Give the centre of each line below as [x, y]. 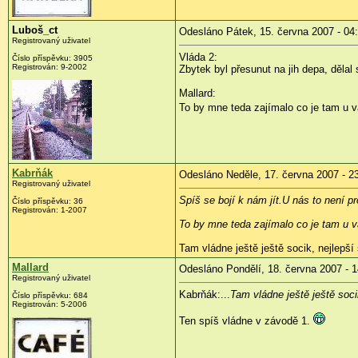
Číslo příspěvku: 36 [48, 201]
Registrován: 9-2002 [50, 66]
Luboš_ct [35, 30]
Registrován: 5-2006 [50, 304]
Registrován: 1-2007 [50, 209]
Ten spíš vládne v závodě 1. [246, 320]
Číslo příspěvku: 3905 [52, 58]
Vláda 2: [198, 57]
